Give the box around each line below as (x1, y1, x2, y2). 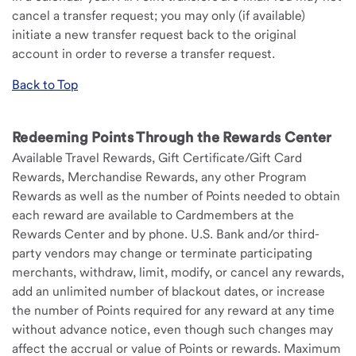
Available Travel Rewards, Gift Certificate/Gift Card (12, 150, 302, 165)
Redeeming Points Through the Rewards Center (12, 129, 332, 145)
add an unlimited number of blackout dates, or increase (12, 284, 325, 299)
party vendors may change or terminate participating (12, 246, 312, 261)
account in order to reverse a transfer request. (12, 46, 275, 61)
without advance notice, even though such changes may (12, 322, 333, 337)
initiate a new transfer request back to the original (12, 27, 296, 42)
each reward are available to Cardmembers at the (12, 207, 294, 222)
